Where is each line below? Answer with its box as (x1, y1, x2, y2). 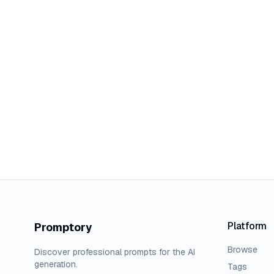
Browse (228, 244, 257, 255)
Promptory (34, 220, 92, 234)
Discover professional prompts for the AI (34, 246, 195, 257)
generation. (34, 259, 78, 270)
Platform (228, 220, 267, 232)
